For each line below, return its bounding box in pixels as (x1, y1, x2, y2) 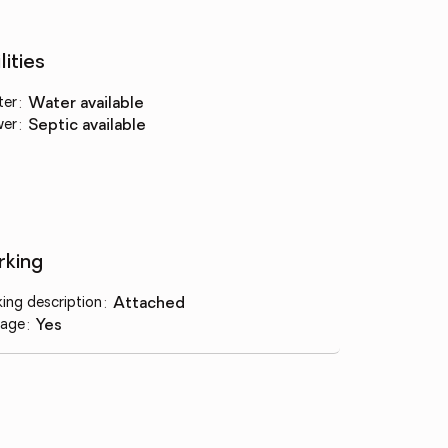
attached (124, 296, 185, 312)
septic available (37, 118, 146, 134)
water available (44, 96, 144, 112)
